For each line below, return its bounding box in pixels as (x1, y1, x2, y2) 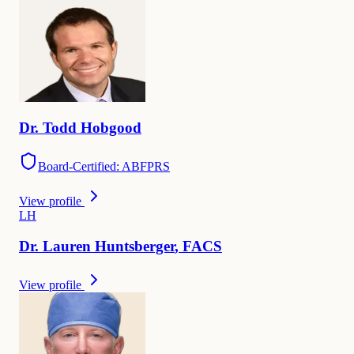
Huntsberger (95, 237, 175, 254)
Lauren (43, 237, 91, 254)
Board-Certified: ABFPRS (38, 160, 170, 174)
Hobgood (81, 119, 141, 137)
